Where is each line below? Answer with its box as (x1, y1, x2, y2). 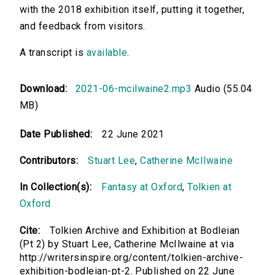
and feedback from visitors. (20, 20, 145, 33)
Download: (20, 83, 73, 95)
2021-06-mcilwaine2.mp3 (75, 83, 192, 95)
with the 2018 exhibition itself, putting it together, (20, 4, 245, 16)
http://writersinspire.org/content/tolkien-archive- (20, 252, 244, 264)
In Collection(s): (20, 181, 92, 193)
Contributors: (20, 155, 79, 167)
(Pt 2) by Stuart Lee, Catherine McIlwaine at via (20, 238, 234, 250)
